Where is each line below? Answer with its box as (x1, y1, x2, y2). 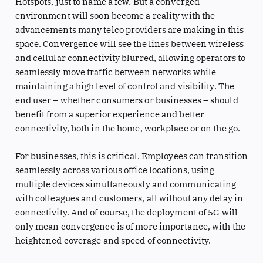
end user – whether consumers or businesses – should (15, 94, 238, 106)
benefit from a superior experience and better (15, 108, 205, 120)
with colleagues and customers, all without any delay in (15, 193, 244, 204)
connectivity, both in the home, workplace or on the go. (15, 122, 241, 134)
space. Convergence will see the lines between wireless (15, 38, 244, 49)
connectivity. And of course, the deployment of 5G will (15, 207, 238, 218)
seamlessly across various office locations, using (15, 164, 215, 176)
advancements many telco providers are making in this (15, 23, 244, 35)
